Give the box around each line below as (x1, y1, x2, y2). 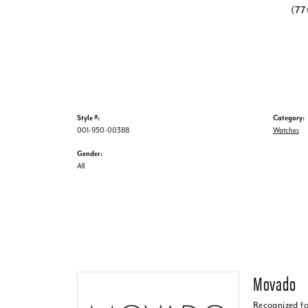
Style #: (77, 113, 100, 122)
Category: (273, 113, 305, 122)
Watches (273, 125, 299, 135)
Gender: (77, 148, 102, 158)
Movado (252, 268, 296, 296)
